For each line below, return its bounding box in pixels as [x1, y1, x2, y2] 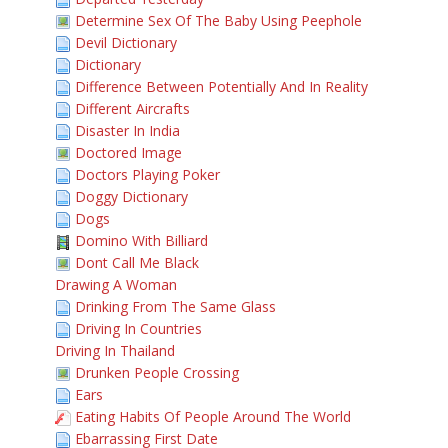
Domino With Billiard [75, 231, 208, 250]
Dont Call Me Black [75, 253, 199, 272]
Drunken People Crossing [75, 363, 239, 382]
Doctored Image [75, 143, 182, 162]
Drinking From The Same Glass [75, 297, 276, 316]
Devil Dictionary [75, 33, 177, 52]
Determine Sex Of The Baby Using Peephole [75, 11, 362, 30]
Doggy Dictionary [75, 187, 188, 206]
